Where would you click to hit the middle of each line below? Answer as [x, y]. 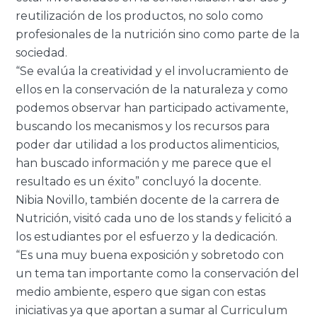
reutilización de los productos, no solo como [140, 16]
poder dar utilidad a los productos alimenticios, [148, 145]
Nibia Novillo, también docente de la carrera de [148, 200]
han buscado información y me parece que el [144, 163]
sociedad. [42, 53]
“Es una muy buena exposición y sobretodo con [150, 255]
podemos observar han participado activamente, [152, 108]
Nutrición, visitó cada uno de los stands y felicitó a [154, 219]
